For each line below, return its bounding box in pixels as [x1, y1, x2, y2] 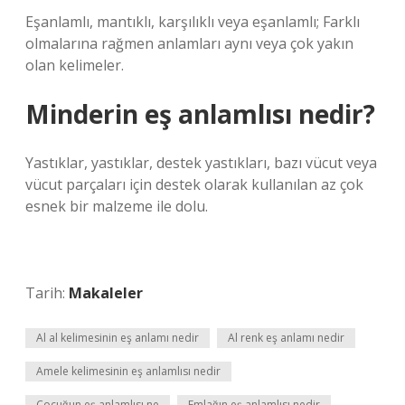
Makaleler [69, 283, 143, 303]
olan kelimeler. [25, 55, 124, 75]
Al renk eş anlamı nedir [228, 330, 344, 345]
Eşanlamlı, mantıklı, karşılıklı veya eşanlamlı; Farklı [25, 12, 360, 32]
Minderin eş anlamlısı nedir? [25, 97, 375, 131]
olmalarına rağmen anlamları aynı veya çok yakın [25, 33, 353, 53]
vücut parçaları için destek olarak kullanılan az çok [25, 174, 363, 194]
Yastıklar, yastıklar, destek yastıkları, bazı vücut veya [25, 153, 377, 173]
